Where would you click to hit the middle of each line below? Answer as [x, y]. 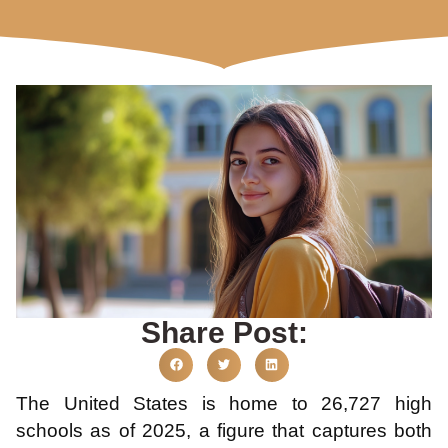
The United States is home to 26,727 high [224, 403]
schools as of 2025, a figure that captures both [224, 430]
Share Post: [224, 332]
